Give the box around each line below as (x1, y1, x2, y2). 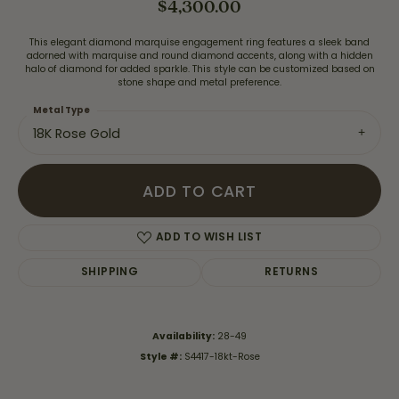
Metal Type (33, 103, 90, 117)
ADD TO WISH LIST (155, 232, 263, 244)
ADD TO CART (142, 181, 256, 203)
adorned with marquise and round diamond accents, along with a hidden (26, 49, 373, 62)
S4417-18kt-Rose (183, 350, 260, 364)
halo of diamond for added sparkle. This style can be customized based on (24, 62, 375, 76)
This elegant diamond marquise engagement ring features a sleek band (29, 36, 370, 49)
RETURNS (265, 267, 319, 279)
